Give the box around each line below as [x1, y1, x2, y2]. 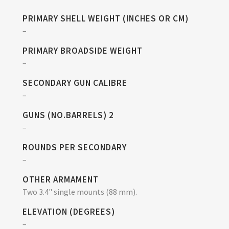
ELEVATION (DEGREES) [22, 205, 115, 217]
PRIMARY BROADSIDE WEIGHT [22, 44, 143, 56]
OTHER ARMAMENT [22, 173, 99, 185]
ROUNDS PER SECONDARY [22, 141, 127, 153]
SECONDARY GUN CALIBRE [22, 77, 127, 88]
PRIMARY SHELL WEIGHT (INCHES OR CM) [22, 12, 189, 24]
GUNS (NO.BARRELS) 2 [22, 109, 114, 121]
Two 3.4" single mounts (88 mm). [22, 186, 137, 197]
